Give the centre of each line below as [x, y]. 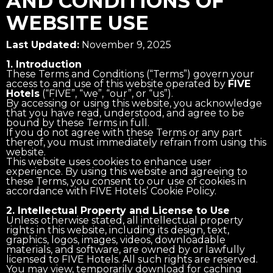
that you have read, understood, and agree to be [125, 113]
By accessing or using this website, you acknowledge [134, 103]
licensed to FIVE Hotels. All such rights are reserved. [132, 259]
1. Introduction [44, 64]
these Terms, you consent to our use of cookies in [126, 181]
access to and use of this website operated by [117, 83]
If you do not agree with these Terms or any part [124, 132]
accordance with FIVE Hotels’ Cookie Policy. [111, 191]
